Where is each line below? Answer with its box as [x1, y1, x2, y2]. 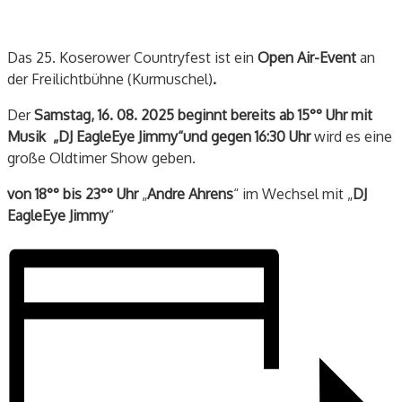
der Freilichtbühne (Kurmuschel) [7, 69, 213, 88]
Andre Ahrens [147, 184, 233, 203]
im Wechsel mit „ [242, 184, 353, 203]
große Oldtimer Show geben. [7, 148, 196, 167]
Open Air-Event [258, 48, 360, 66]
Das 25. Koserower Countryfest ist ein [7, 48, 258, 66]
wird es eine [310, 127, 392, 145]
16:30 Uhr [255, 127, 310, 145]
